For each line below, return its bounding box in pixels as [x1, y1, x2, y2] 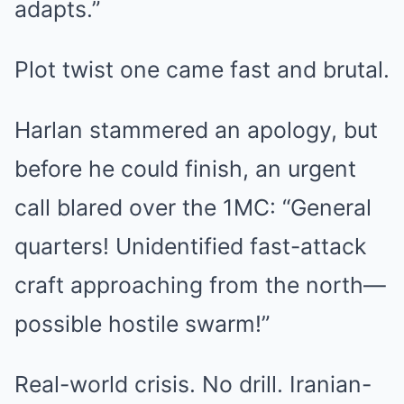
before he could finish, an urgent [14, 155, 356, 182]
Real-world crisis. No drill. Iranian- [14, 371, 372, 398]
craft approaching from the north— [14, 271, 386, 298]
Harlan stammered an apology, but [14, 116, 378, 143]
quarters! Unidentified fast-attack [14, 233, 366, 260]
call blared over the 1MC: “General [14, 194, 372, 221]
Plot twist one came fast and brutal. [14, 56, 390, 83]
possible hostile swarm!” [14, 310, 270, 337]
